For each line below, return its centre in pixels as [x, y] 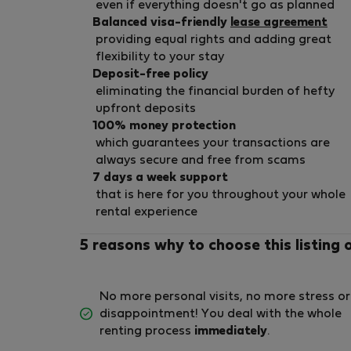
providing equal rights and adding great [213, 40]
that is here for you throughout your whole [221, 195]
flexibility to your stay [160, 57]
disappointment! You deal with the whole [221, 314]
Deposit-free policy [150, 74]
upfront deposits [146, 109]
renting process [147, 331]
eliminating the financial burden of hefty [215, 91]
